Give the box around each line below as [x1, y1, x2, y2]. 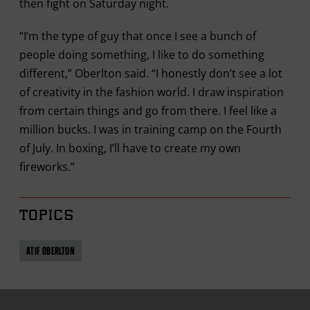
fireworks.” [19, 158, 75, 174]
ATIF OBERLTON [26, 244, 75, 257]
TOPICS [19, 207, 75, 226]
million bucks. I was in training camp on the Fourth [19, 121, 282, 137]
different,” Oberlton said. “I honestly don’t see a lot [19, 65, 282, 81]
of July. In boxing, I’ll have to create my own [19, 140, 241, 156]
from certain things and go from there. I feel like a [19, 102, 277, 118]
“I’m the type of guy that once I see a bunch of [19, 28, 256, 44]
